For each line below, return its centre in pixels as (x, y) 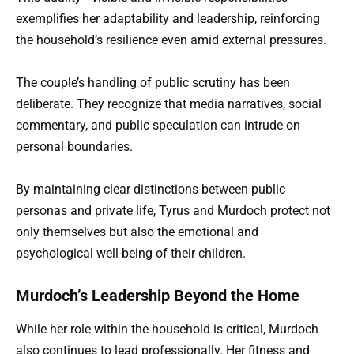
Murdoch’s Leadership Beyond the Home (158, 296)
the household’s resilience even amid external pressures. (171, 40)
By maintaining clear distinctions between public (151, 189)
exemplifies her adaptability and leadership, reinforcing (168, 18)
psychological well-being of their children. (131, 253)
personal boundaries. (74, 146)
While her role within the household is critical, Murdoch (167, 330)
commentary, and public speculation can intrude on (158, 125)
